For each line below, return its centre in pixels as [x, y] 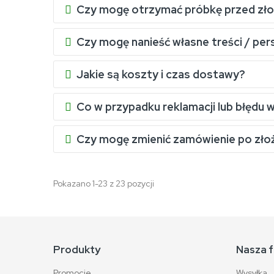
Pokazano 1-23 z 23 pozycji [104, 183]
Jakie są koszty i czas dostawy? [161, 74]
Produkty [77, 250]
